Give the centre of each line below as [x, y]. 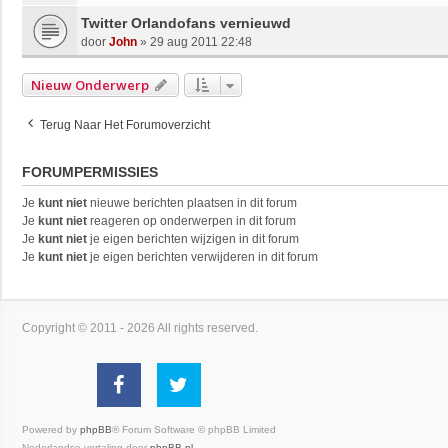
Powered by [51, 429]
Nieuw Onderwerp [90, 84]
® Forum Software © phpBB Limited [194, 429]
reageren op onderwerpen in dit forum [191, 220]
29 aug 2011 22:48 [201, 41]
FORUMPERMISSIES [90, 171]
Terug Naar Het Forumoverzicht [125, 124]
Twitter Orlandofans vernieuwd [186, 22]
